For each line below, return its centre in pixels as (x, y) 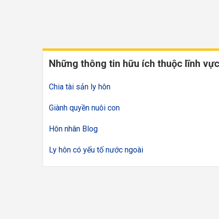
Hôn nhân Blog (73, 129)
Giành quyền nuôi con (84, 108)
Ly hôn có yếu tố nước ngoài (96, 150)
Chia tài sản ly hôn (80, 87)
